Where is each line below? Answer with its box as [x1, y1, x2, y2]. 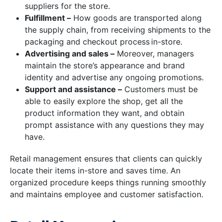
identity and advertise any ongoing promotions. [25, 72, 204, 83]
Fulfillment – [25, 13, 71, 23]
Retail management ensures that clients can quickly [10, 154, 202, 164]
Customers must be [122, 84, 198, 95]
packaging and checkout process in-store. [25, 37, 182, 47]
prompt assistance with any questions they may [25, 120, 204, 130]
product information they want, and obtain [25, 108, 184, 118]
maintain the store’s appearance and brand [25, 60, 185, 71]
